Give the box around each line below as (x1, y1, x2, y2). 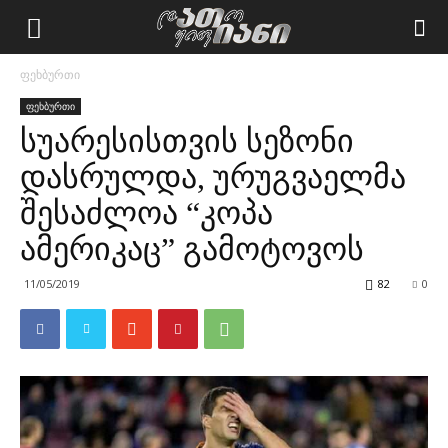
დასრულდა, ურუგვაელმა (20, 159, 406, 195)
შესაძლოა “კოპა (20, 195, 273, 231)
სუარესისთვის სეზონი (20, 123, 354, 159)
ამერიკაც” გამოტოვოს (20, 231, 364, 267)
